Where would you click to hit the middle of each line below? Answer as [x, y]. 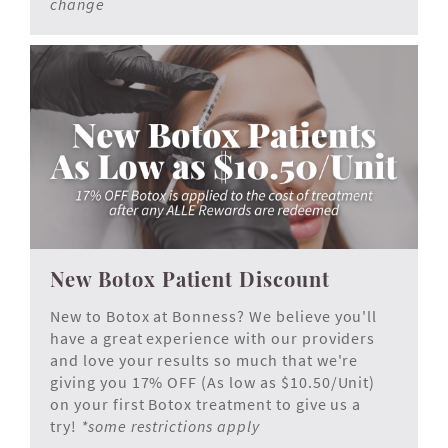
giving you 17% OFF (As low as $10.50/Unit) [213, 382]
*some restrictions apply [168, 426]
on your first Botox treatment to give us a [206, 404]
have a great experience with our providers [213, 338]
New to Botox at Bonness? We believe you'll [214, 316]
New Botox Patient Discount [190, 279]
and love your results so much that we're [204, 360]
